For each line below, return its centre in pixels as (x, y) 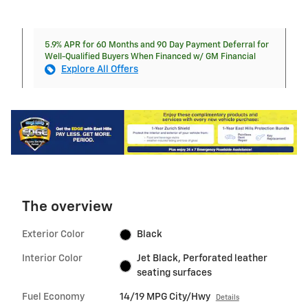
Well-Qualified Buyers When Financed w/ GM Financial (150, 56)
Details (227, 298)
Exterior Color (53, 235)
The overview (67, 208)
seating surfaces (175, 273)
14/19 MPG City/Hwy (165, 297)
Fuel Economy (53, 297)
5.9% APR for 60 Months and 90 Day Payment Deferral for (157, 45)
